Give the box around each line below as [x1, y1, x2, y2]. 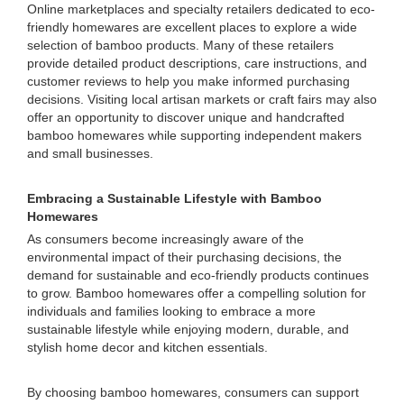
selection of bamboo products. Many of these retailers [27, 38, 334, 52]
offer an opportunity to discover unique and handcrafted [27, 110, 344, 124]
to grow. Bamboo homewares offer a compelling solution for [27, 286, 366, 300]
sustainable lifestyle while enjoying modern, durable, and [27, 322, 349, 336]
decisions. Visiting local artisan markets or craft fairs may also [27, 92, 377, 106]
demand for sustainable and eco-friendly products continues [27, 268, 369, 282]
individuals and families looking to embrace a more [27, 304, 316, 318]
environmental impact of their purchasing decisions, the [27, 250, 342, 264]
